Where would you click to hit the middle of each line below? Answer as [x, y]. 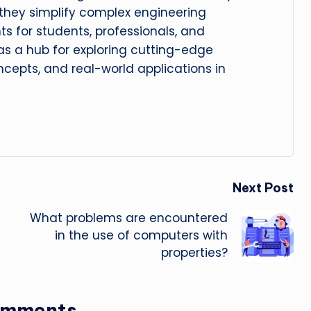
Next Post [263, 188]
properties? [194, 253]
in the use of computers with [141, 235]
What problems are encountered [128, 218]
